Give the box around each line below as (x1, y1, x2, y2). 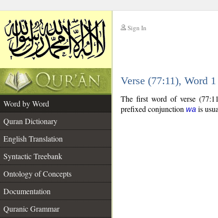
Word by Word (3, 98, 49, 109)
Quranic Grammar (3, 203, 59, 214)
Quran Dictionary (3, 116, 57, 126)
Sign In (127, 23, 146, 32)
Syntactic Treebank (3, 151, 62, 161)
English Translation (3, 133, 63, 144)
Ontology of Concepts (3, 168, 72, 179)
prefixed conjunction (121, 104, 186, 114)
